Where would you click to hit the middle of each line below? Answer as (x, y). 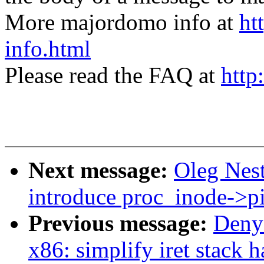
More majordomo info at (122, 22)
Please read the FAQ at (113, 75)
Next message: (101, 170)
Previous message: (121, 223)
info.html (48, 49)
